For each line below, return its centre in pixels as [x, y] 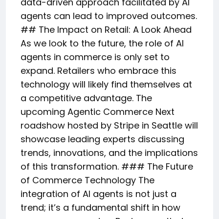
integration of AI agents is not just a [99, 194]
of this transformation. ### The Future [107, 166]
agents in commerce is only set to [95, 57]
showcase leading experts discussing [102, 139]
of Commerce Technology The [88, 180]
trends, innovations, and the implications [109, 153]
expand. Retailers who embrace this [99, 71]
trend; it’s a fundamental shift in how [100, 208]
